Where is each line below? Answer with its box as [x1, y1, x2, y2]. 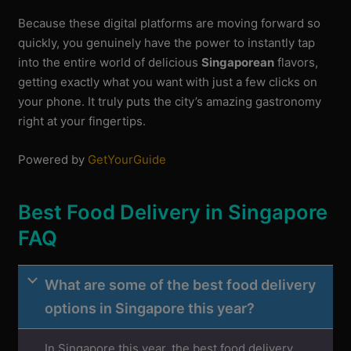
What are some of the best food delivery [45, 277, 317, 293]
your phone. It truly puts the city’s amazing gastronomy [18, 94, 322, 110]
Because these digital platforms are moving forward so [18, 16, 321, 31]
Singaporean [201, 55, 275, 71]
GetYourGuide [88, 152, 167, 168]
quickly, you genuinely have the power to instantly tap [18, 35, 316, 51]
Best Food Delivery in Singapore [18, 200, 328, 225]
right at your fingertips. [18, 114, 147, 129]
